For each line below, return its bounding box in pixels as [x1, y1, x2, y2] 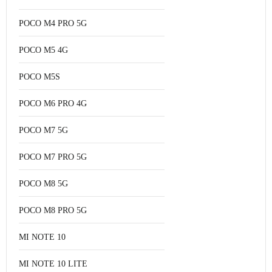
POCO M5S [19, 72, 60, 81]
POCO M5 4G [19, 46, 68, 55]
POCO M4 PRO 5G [19, 19, 87, 28]
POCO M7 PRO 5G [19, 152, 87, 161]
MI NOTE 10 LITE [19, 259, 87, 268]
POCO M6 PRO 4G [19, 99, 87, 108]
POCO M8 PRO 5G [19, 206, 87, 215]
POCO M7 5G [19, 126, 68, 135]
